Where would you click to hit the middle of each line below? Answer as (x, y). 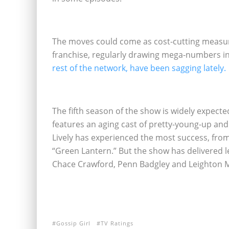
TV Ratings (117, 223)
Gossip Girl (73, 223)
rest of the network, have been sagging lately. (139, 68)
